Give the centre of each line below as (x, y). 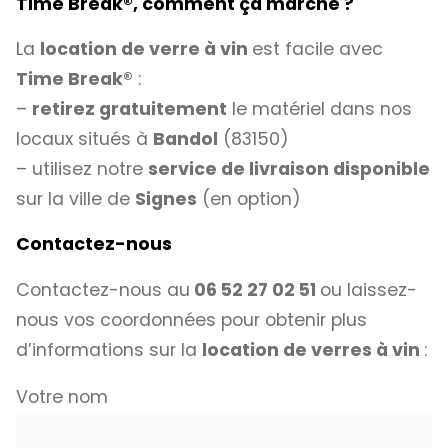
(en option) (249, 199)
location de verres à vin (313, 349)
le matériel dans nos (319, 109)
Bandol (185, 139)
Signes (166, 199)
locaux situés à (84, 139)
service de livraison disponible (289, 169)
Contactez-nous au (103, 289)
